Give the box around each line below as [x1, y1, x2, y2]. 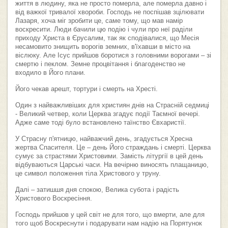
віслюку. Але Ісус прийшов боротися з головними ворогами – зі [15, 52, 211, 60]
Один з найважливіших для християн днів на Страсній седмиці [15, 102, 209, 109]
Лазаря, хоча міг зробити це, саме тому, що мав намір [15, 17, 183, 25]
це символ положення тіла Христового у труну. [15, 170, 161, 178]
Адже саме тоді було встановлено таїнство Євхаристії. [15, 119, 186, 127]
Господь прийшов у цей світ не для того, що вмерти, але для [15, 211, 205, 219]
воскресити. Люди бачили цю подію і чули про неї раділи [15, 26, 192, 34]
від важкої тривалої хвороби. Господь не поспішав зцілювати [15, 9, 204, 16]
